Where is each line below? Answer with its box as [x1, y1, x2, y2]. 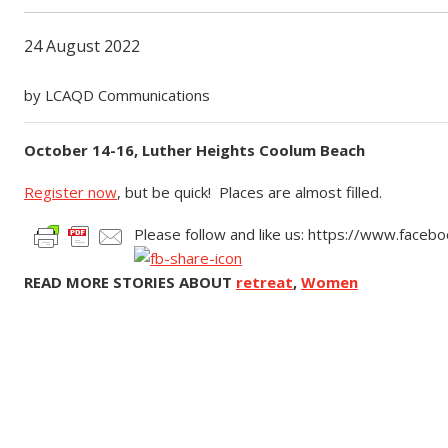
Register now [24, 182, 117, 202]
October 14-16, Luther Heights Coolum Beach [24, 140, 365, 160]
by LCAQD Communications [24, 85, 210, 105]
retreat [236, 272, 293, 292]
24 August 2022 [24, 35, 140, 57]
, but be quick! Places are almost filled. [117, 182, 382, 202]
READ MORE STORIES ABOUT [24, 272, 236, 292]
